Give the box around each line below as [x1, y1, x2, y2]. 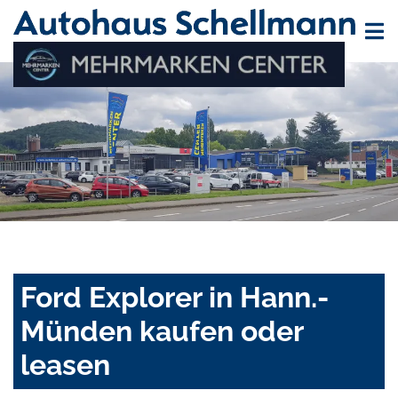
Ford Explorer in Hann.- [20, 281, 329, 314]
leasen [20, 348, 110, 382]
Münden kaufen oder [20, 314, 303, 348]
